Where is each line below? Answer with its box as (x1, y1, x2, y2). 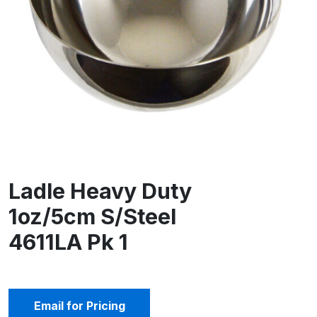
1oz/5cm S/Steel (8, 204, 176, 230)
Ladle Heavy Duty (8, 178, 192, 204)
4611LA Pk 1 (8, 229, 128, 255)
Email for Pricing (33, 299, 125, 313)
